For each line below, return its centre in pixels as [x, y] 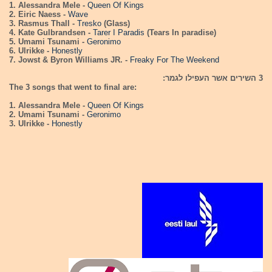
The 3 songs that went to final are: [73, 87]
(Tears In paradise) [182, 32]
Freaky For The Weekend [175, 60]
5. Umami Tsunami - [48, 42]
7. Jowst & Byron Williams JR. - [70, 60]
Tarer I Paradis [120, 32]
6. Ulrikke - [30, 51]
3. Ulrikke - [29, 124]
